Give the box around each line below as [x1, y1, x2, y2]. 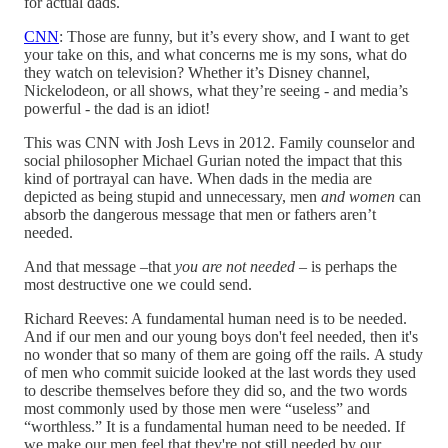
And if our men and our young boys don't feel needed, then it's [24, 327, 418, 345]
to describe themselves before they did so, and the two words [24, 381, 407, 399]
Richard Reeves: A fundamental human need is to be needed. [24, 309, 407, 327]
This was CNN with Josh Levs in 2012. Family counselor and [24, 133, 415, 151]
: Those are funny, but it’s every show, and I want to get [59, 27, 409, 45]
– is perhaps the [299, 257, 397, 275]
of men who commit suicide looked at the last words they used [24, 363, 416, 381]
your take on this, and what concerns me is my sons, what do [24, 45, 407, 63]
